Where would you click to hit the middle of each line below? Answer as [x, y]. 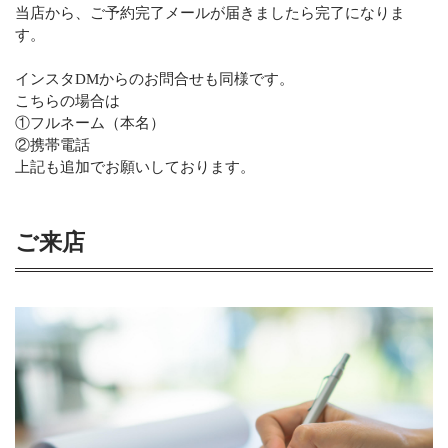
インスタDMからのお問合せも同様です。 [154, 79]
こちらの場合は [67, 101]
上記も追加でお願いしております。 [135, 167]
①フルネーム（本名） [90, 123]
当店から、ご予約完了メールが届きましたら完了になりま [210, 13]
